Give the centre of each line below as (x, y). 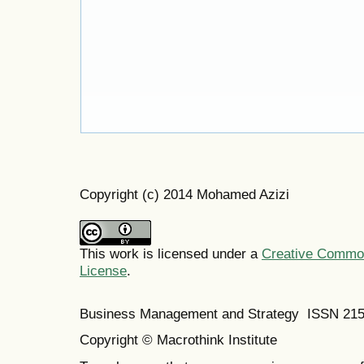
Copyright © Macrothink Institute (180, 340)
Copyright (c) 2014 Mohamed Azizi (184, 194)
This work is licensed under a (171, 253)
